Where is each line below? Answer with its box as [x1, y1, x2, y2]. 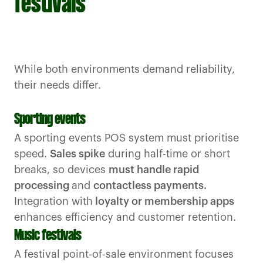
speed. [14, 149, 50, 160]
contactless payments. [93, 180, 207, 191]
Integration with [14, 196, 93, 207]
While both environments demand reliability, [14, 64, 235, 75]
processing [14, 180, 72, 191]
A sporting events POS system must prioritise [14, 133, 239, 144]
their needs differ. [14, 80, 101, 91]
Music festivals [14, 228, 81, 245]
